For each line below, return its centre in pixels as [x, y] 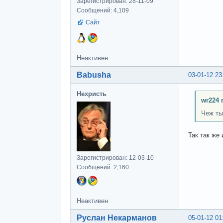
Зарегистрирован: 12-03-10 [115, 158]
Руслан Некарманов [117, 218]
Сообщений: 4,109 [103, 10]
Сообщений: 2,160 [103, 167]
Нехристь [92, 94]
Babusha [94, 75]
